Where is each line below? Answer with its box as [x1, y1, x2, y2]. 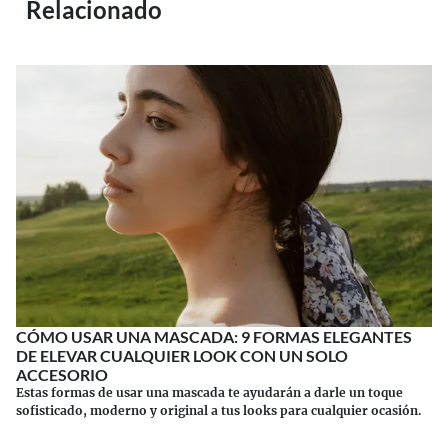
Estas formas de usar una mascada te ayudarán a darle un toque [16, 385, 403, 401]
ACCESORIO [16, 365, 108, 385]
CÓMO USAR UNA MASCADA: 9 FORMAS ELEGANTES [16, 327, 412, 347]
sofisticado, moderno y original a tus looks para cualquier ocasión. [16, 403, 422, 419]
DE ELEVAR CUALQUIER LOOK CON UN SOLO [16, 346, 348, 366]
